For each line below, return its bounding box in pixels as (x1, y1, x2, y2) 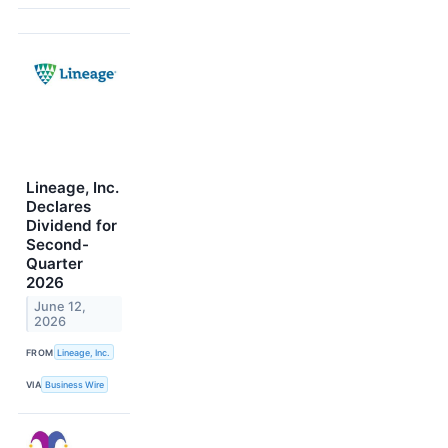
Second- (26, 235, 89, 255)
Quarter (26, 254, 83, 274)
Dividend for (26, 216, 117, 236)
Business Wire (45, 379, 105, 391)
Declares (26, 197, 91, 217)
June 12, (34, 299, 87, 315)
